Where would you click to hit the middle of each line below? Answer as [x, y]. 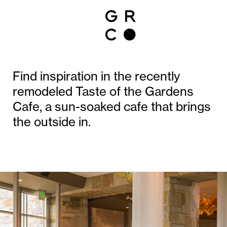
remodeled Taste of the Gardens [103, 91]
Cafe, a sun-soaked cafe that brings [112, 106]
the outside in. [52, 122]
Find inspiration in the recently [96, 76]
